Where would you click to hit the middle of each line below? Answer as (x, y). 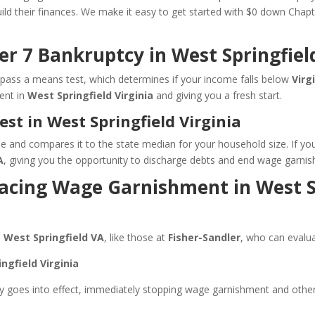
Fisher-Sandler (205, 237)
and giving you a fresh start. (218, 95)
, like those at (136, 237)
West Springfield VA (54, 237)
